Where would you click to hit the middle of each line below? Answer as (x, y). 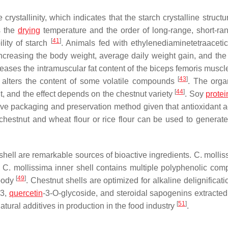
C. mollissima (27, 168)
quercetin (26, 193)
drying (29, 30)
